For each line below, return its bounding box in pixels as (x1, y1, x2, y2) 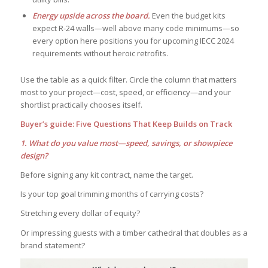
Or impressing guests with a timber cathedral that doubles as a (20, 227, 248, 238)
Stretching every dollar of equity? (20, 208, 140, 219)
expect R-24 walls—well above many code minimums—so (32, 23, 239, 34)
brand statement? (20, 239, 85, 251)
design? (20, 150, 48, 162)
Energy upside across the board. (32, 10, 150, 22)
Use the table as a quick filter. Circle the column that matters (20, 74, 237, 86)
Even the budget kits (151, 10, 226, 22)
